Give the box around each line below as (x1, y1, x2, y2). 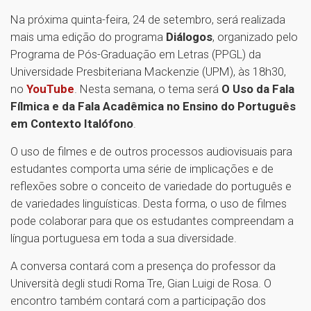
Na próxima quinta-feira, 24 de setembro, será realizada (10, 12, 285, 26)
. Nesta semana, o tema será (74, 82, 219, 96)
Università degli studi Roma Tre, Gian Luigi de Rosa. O (10, 276, 271, 290)
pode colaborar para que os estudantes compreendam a (10, 214, 294, 228)
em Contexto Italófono (10, 117, 133, 131)
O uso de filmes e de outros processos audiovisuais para (10, 144, 292, 158)
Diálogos (166, 30, 212, 44)
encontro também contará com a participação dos (10, 294, 266, 308)
